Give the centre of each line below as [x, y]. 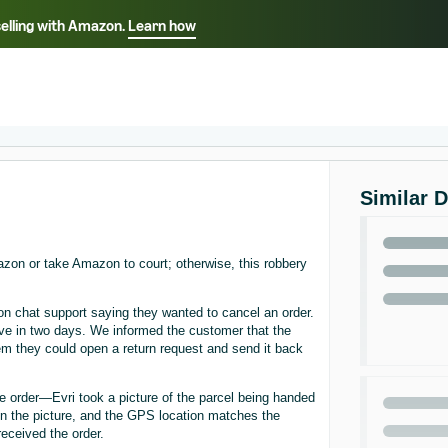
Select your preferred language [224, 47]
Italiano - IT [159, 79]
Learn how [162, 25]
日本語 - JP [276, 80]
